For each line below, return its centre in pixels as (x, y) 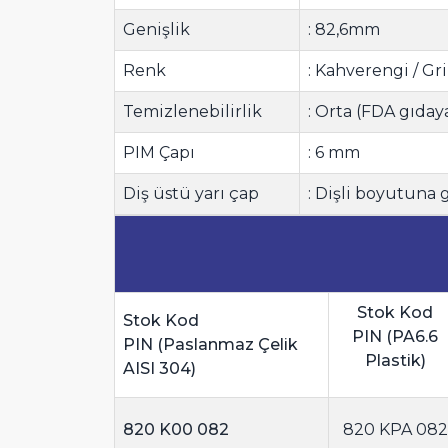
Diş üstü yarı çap (191, 194)
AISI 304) (159, 369)
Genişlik (156, 30)
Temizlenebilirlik (192, 112)
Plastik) (395, 361)
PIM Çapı (159, 153)
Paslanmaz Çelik (230, 345)
